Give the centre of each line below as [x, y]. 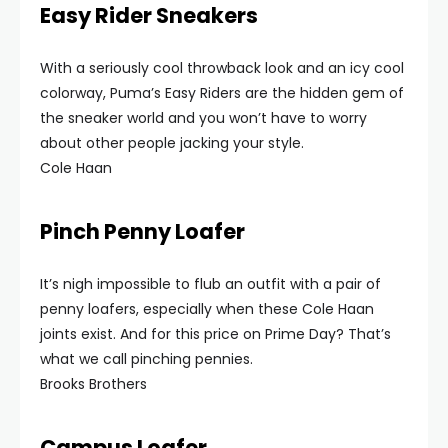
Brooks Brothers [93, 384]
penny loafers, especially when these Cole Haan [207, 309]
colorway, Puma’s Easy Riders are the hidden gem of [222, 93]
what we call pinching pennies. [146, 359]
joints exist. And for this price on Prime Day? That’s [215, 334]
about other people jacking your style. [172, 143]
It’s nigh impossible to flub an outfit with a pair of [210, 284]
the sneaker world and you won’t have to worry [203, 118]
